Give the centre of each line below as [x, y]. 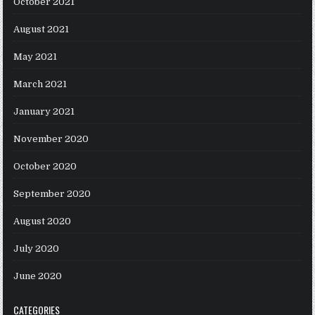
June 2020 [38, 276]
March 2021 [40, 84]
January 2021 [44, 112]
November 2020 [51, 139]
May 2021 [36, 57]
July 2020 [37, 249]
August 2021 [41, 30]
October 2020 [45, 167]
